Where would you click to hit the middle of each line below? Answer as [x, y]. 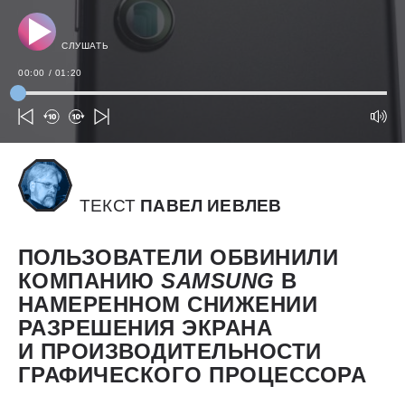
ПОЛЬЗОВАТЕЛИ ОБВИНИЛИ [179, 258]
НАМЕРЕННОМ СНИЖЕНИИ [168, 305]
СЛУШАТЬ [85, 46]
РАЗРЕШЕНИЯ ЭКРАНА [146, 328]
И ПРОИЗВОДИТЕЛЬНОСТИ [170, 352]
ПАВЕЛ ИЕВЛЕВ [211, 206]
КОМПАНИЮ [90, 281]
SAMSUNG [221, 281]
